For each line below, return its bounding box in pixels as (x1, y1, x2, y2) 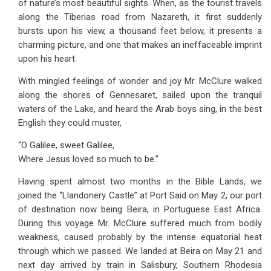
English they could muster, (18, 117, 122, 128)
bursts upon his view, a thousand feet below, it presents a (18, 25, 262, 36)
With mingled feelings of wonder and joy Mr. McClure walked (18, 76, 262, 87)
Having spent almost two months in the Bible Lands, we (18, 176, 262, 187)
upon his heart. (18, 53, 77, 64)
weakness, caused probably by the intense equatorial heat (18, 232, 262, 243)
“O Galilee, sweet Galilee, (18, 140, 114, 151)
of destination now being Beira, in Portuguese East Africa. (18, 204, 262, 215)
